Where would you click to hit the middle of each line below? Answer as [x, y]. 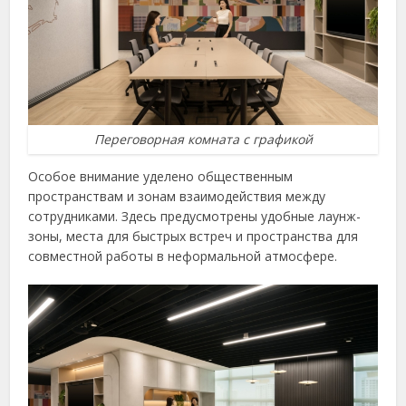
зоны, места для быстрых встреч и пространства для [193, 237]
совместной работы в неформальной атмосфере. [183, 256]
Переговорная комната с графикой [203, 140]
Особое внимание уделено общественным [161, 177]
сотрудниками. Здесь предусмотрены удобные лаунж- [195, 217]
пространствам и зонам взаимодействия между [177, 197]
